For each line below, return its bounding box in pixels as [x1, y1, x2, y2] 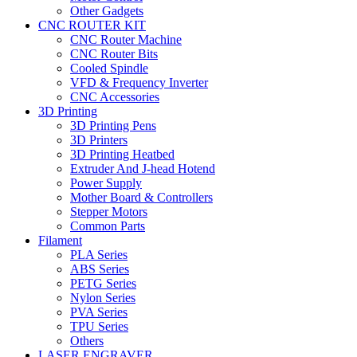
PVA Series [70, 305, 127, 319]
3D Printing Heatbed [70, 147, 175, 161]
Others [70, 334, 104, 347]
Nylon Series [70, 291, 135, 304]
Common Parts [70, 219, 145, 233]
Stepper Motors [70, 205, 147, 218]
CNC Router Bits [70, 47, 158, 61]
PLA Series [70, 248, 127, 261]
